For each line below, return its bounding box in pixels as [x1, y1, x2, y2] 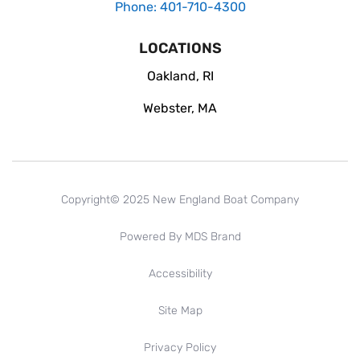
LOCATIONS [138, 39, 222, 57]
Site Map [157, 303, 202, 317]
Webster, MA [143, 100, 217, 116]
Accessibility [148, 266, 212, 280]
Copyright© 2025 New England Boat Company [61, 192, 299, 207]
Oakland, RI [146, 67, 214, 84]
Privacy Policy [144, 340, 216, 354]
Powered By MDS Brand [119, 229, 241, 243]
